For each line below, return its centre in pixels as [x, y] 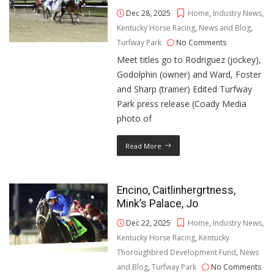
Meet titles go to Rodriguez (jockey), [189, 60]
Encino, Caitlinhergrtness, [176, 190]
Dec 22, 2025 [148, 223]
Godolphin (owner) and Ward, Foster [189, 74]
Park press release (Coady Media [182, 104]
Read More [144, 146]
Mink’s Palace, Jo [158, 204]
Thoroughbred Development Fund [177, 252]
